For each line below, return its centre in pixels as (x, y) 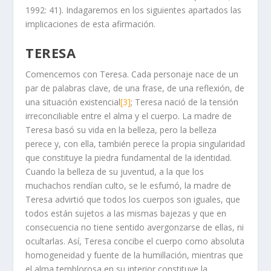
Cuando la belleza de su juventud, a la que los (115, 171)
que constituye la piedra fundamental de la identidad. (129, 157)
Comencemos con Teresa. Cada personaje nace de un (132, 74)
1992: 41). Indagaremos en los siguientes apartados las (134, 10)
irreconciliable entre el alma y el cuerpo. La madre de (129, 116)
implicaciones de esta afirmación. (91, 24)
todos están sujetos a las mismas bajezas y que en (126, 213)
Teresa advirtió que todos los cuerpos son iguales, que (133, 199)
